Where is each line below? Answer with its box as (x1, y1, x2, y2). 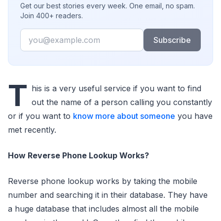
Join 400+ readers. (20, 11, 83, 20)
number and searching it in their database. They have (8, 189, 208, 200)
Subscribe (153, 35, 191, 45)
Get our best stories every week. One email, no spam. (20, 1, 195, 10)
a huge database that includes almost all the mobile (8, 203, 199, 214)
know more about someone (73, 110, 175, 121)
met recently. (8, 124, 56, 135)
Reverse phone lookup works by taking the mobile (8, 176, 197, 186)
